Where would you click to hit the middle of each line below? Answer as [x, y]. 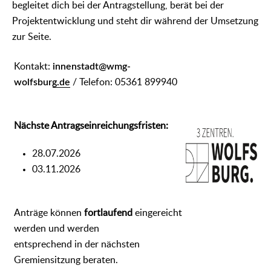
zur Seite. [32, 37]
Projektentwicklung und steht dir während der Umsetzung [135, 21]
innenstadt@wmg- [92, 66]
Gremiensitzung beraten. [66, 260]
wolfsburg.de [42, 82]
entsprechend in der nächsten [77, 244]
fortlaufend [108, 213]
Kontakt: [33, 66]
